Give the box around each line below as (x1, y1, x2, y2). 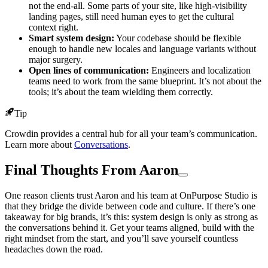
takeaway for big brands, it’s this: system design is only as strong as (5, 211, 258, 222)
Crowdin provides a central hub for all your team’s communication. (5, 129, 257, 139)
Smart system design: (29, 33, 114, 44)
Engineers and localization (149, 65, 251, 76)
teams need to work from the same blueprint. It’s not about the (29, 76, 261, 87)
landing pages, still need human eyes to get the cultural (29, 11, 234, 22)
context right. (29, 22, 78, 33)
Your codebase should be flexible (114, 33, 241, 44)
